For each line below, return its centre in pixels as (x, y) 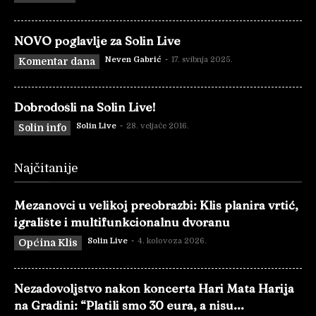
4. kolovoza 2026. (172, 241)
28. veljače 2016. (158, 126)
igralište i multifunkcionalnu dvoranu (122, 222)
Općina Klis (48, 243)
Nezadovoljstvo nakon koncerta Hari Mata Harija (154, 288)
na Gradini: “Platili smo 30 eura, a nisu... (129, 305)
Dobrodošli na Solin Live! (85, 107)
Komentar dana (57, 61)
